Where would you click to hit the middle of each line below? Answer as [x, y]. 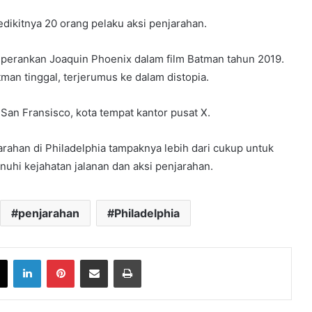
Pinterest [94, 259]
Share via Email [118, 259]
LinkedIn [58, 259]
